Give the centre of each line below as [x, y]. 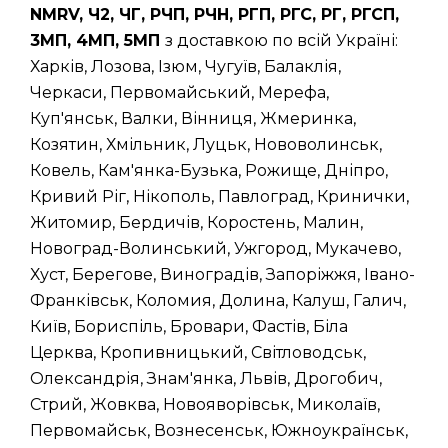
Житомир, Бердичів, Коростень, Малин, [196, 222]
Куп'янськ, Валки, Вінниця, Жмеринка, [193, 118]
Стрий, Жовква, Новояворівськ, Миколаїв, [205, 404]
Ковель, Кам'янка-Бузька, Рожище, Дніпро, [209, 170]
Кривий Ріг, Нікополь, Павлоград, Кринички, [219, 196]
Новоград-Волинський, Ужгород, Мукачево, [215, 248]
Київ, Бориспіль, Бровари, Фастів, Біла [189, 326]
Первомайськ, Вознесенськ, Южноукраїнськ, [219, 430]
